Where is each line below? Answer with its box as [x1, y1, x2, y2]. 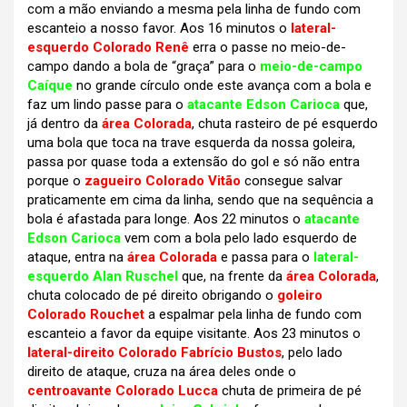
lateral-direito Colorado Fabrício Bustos [27, 344, 282, 362]
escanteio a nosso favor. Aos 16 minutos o [27, 20, 291, 37]
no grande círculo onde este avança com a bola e [73, 77, 372, 94]
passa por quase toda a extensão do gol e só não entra [27, 154, 360, 171]
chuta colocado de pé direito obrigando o [27, 287, 277, 304]
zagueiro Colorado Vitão [84, 173, 241, 190]
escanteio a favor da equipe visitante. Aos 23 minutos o [27, 325, 361, 342]
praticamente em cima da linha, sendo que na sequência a [27, 192, 373, 209]
